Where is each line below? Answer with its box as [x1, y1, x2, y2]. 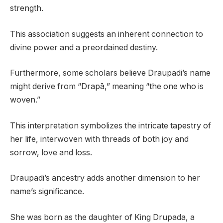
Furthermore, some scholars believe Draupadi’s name [10, 68, 211, 78]
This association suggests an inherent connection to [10, 29, 203, 39]
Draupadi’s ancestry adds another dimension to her [10, 173, 200, 183]
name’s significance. [10, 187, 84, 197]
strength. [10, 3, 43, 13]
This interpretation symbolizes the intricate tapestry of [10, 120, 211, 130]
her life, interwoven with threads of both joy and [10, 134, 189, 144]
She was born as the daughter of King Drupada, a [10, 212, 195, 222]
